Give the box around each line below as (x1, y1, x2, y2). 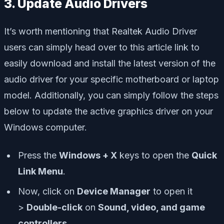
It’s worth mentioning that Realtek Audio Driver (4, 25, 197, 36)
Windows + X (59, 149, 117, 160)
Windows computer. (4, 121, 87, 132)
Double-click (26, 201, 82, 212)
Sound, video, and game (98, 201, 205, 212)
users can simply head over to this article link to (4, 41, 199, 52)
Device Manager (77, 185, 150, 196)
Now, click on (18, 185, 77, 196)
